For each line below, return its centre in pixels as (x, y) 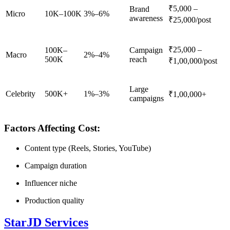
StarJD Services (46, 222)
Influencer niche (51, 183)
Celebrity (21, 94)
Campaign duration (56, 165)
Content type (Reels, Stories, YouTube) (88, 148)
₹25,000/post (190, 20)
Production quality (54, 200)
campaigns (147, 99)
